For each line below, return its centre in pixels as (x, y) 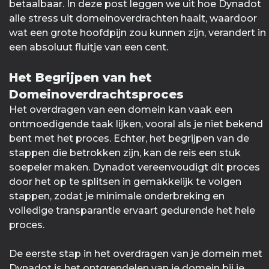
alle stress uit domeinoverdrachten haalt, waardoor (133, 19)
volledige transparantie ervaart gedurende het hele (132, 211)
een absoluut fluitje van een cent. (89, 47)
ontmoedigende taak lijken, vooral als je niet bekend (136, 124)
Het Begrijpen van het (80, 78)
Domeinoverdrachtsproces (96, 95)
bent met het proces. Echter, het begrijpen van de (129, 139)
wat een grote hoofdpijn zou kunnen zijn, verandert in (138, 33)
